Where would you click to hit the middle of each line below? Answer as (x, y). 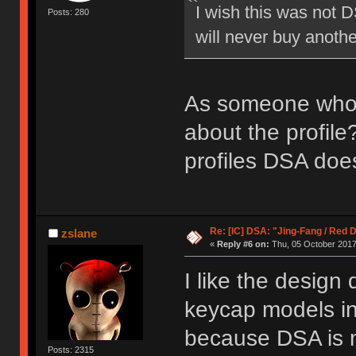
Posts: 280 (69, 12)
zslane (79, 233)
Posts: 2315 (71, 349)
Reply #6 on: (243, 244)
